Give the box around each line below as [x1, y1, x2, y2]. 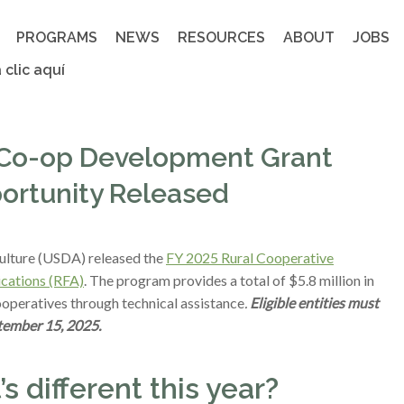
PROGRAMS [16, 29, 97, 46]
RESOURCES [178, 29, 265, 46]
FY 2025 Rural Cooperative [166, 249, 334, 266]
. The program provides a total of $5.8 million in [84, 271, 374, 289]
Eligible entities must [250, 294, 379, 311]
